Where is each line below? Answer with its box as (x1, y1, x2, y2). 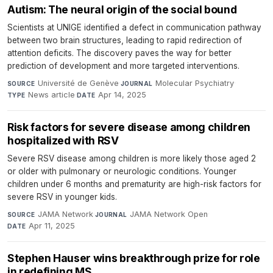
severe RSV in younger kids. (7, 192, 117, 202)
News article (28, 90, 76, 100)
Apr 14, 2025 (98, 90, 147, 100)
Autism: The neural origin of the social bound (7, 3, 237, 16)
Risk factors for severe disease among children (7, 121, 250, 134)
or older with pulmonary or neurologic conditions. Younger (7, 166, 236, 177)
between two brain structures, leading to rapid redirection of (7, 35, 242, 46)
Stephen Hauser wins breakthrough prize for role (7, 252, 260, 265)
